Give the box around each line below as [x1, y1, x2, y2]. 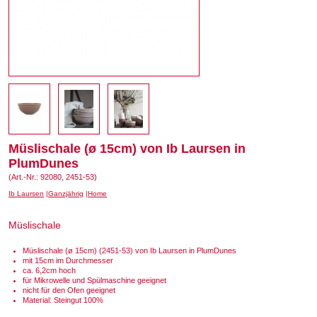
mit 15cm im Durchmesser [23, 256, 113, 265]
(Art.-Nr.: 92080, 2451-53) [8, 173, 97, 181]
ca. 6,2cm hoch [23, 266, 76, 275]
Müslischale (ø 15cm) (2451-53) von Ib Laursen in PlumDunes [23, 246, 236, 255]
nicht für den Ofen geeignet [23, 286, 115, 294]
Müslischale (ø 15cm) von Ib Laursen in [8, 142, 246, 156]
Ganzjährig [48, 190, 83, 197]
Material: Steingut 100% [23, 296, 103, 304]
